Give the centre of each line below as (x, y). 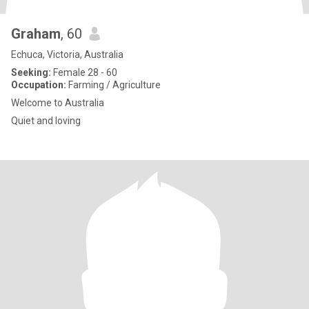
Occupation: (39, 85)
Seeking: (31, 72)
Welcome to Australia (58, 103)
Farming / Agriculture (113, 85)
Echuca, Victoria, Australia (67, 54)
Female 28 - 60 (84, 72)
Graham (36, 34)
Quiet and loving (46, 121)
